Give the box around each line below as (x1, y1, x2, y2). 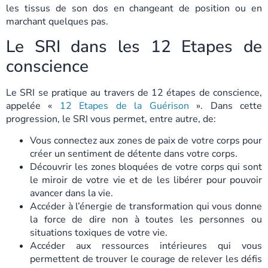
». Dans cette (188, 99, 263, 112)
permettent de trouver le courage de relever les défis (30, 252, 262, 266)
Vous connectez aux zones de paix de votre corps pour (30, 134, 262, 148)
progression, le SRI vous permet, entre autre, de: (6, 112, 216, 126)
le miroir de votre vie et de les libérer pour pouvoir (30, 173, 262, 187)
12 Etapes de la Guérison (59, 99, 189, 112)
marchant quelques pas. (6, 15, 108, 29)
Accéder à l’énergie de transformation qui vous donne (30, 200, 262, 214)
